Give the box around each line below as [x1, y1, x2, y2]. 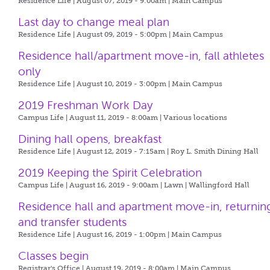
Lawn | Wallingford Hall [164, 181, 250, 189]
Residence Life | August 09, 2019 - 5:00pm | [18, 30, 173, 39]
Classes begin [18, 250, 89, 262]
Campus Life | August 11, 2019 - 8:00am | [18, 113, 164, 122]
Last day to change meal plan [18, 16, 170, 28]
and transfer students [18, 216, 127, 228]
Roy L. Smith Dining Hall [171, 147, 259, 155]
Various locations [163, 113, 228, 122]
